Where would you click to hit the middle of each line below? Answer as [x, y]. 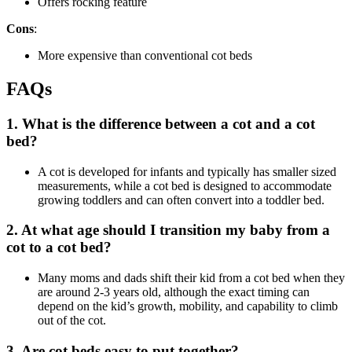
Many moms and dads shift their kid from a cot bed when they [191, 278]
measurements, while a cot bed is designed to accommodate [185, 185]
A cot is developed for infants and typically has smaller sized [187, 171]
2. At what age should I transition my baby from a [168, 230]
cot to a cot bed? [59, 247]
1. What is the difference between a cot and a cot [161, 123]
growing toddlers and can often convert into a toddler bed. [181, 200]
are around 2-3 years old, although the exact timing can [174, 292]
